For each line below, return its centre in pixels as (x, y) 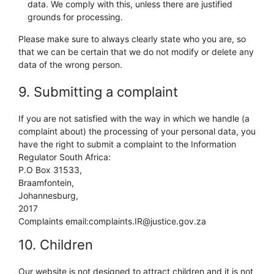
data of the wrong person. (70, 65)
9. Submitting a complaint (98, 92)
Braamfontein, (46, 183)
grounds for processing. (75, 17)
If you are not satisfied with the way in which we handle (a (134, 118)
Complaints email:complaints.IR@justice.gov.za (112, 221)
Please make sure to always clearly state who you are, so (132, 39)
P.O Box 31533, (50, 170)
